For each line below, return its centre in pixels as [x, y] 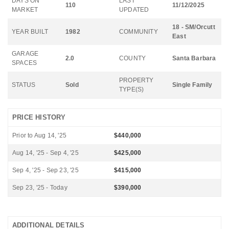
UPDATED [134, 10]
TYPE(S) [132, 89]
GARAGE [25, 54]
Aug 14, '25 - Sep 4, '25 [45, 153]
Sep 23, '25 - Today [40, 188]
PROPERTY [136, 80]
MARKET [25, 10]
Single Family [192, 85]
